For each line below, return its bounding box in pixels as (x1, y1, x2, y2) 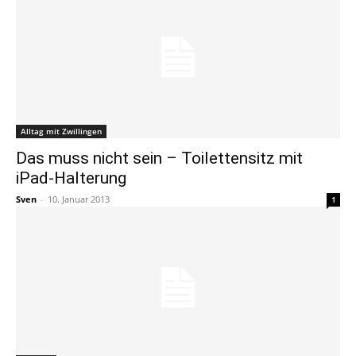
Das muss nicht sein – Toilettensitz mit (16, 149, 303, 168)
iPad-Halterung (16, 168, 126, 188)
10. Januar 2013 (48, 193, 110, 205)
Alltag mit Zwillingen (21, 126, 102, 137)
